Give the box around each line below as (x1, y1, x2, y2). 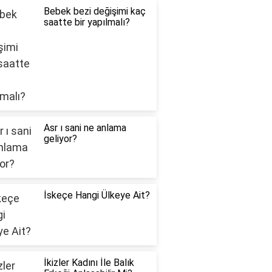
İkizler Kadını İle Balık (43, 257, 134, 269)
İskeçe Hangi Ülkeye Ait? (43, 189, 150, 202)
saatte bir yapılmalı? (43, 16, 130, 29)
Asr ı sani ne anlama (43, 122, 126, 134)
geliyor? (43, 133, 77, 145)
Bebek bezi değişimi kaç (43, 5, 146, 18)
